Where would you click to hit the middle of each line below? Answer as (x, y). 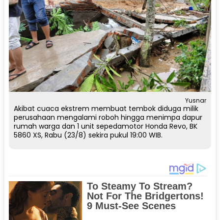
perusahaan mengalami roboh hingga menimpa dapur (108, 117)
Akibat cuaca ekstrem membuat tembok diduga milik (106, 108)
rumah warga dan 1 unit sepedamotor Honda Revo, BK (105, 126)
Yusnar (196, 100)
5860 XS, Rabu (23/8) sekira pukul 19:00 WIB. (88, 135)
